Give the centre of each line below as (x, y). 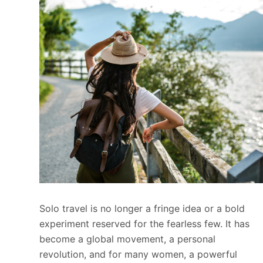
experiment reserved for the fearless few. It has (145, 224)
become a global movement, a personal (128, 239)
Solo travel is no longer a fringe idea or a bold (142, 209)
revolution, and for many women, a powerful (139, 254)
